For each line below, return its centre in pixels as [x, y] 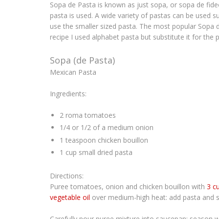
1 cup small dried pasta [96, 153]
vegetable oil [70, 197]
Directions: [67, 175]
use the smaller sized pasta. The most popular [124, 26]
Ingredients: [68, 93]
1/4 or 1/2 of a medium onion [106, 128]
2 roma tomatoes [88, 115]
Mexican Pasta [73, 72]
